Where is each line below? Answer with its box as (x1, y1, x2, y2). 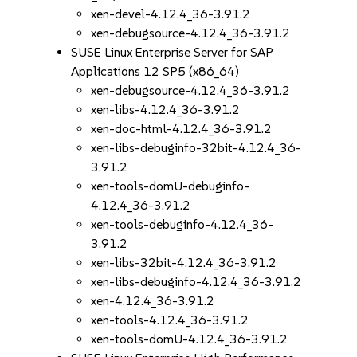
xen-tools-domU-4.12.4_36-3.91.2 (91, 331, 288, 347)
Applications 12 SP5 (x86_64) (71, 64, 240, 79)
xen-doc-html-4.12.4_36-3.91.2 (91, 121, 273, 136)
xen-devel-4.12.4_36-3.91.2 (91, 6, 251, 22)
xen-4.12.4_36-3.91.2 (91, 293, 215, 308)
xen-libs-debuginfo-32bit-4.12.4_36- (91, 140, 302, 155)
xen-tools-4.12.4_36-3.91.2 (91, 312, 249, 328)
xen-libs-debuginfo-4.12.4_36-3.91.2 (91, 274, 302, 289)
